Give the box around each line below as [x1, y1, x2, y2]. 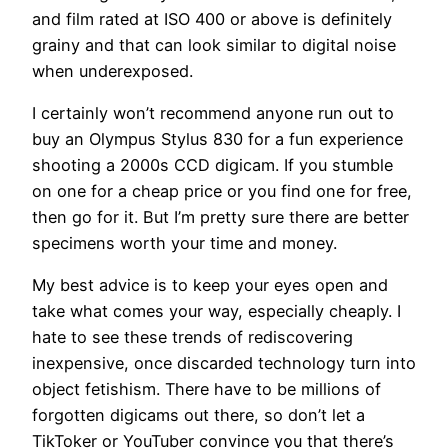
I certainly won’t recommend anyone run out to [32, 102, 394, 123]
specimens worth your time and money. [32, 232, 337, 253]
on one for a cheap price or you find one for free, [32, 180, 412, 201]
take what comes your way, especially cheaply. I [32, 301, 401, 322]
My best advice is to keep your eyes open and [32, 275, 388, 296]
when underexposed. [32, 60, 193, 81]
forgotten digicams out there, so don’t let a [32, 405, 365, 426]
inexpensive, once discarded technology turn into [32, 353, 416, 374]
